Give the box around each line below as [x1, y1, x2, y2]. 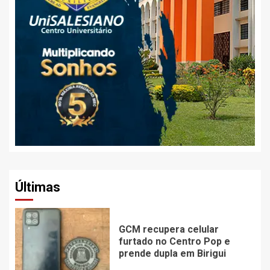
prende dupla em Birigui [118, 248, 226, 260]
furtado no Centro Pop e [118, 236, 230, 248]
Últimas [15, 179, 60, 195]
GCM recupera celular [118, 224, 219, 236]
